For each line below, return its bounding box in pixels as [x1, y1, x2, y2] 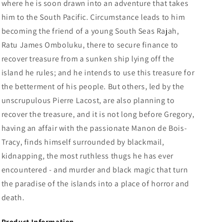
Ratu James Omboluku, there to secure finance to [1, 40, 178, 50]
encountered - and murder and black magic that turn [1, 165, 188, 175]
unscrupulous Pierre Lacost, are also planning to [1, 95, 175, 106]
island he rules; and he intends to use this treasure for [1, 67, 195, 78]
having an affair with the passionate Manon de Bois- [1, 123, 187, 133]
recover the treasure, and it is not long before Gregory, [1, 109, 195, 119]
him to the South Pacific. [1, 12, 91, 22]
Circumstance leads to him [90, 12, 185, 22]
